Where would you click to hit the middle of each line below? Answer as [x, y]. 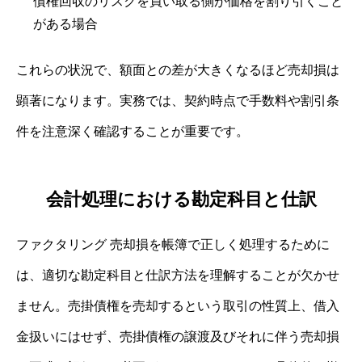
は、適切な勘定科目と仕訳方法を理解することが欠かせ [178, 276]
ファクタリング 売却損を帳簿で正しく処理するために [173, 245]
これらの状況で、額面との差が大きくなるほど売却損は [178, 69]
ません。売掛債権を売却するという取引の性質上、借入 [178, 306]
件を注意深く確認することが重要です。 [133, 131]
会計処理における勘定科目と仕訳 [181, 200]
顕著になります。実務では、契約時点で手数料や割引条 [178, 100]
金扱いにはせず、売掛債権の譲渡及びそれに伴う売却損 [178, 337]
